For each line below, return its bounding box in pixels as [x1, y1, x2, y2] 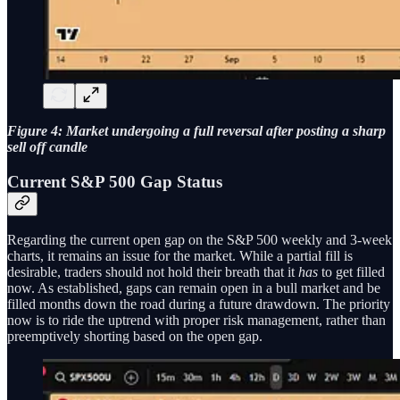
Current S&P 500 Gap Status [7, 171, 222, 191]
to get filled [318, 264, 385, 280]
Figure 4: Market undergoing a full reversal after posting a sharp [7, 122, 386, 138]
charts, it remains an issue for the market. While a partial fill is [7, 248, 353, 264]
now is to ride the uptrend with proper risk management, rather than [7, 312, 386, 329]
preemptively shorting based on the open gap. [7, 329, 262, 345]
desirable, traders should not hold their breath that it [7, 264, 298, 280]
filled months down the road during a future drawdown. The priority [7, 296, 390, 312]
